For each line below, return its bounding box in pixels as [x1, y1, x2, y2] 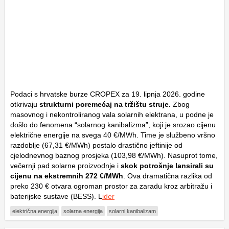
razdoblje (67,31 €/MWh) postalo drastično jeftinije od [10, 141, 182, 150]
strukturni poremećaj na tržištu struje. [37, 100, 171, 109]
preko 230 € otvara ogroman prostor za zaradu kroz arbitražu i [10, 182, 212, 191]
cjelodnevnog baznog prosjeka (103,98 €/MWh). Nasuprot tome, [10, 151, 218, 160]
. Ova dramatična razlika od [123, 172, 212, 180]
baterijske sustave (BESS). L [10, 192, 102, 201]
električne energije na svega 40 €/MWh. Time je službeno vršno [10, 131, 215, 140]
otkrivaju [10, 100, 37, 109]
